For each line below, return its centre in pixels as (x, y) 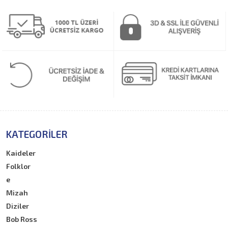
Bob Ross (22, 219)
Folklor (19, 166)
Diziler (18, 206)
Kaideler (21, 153)
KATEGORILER (37, 134)
